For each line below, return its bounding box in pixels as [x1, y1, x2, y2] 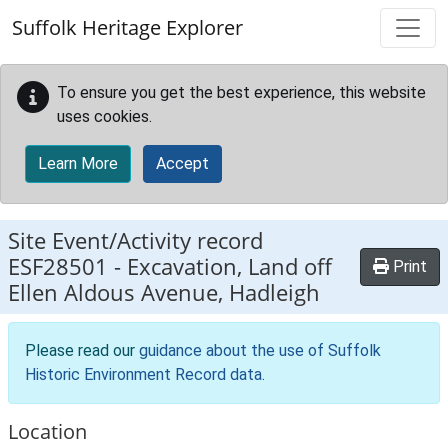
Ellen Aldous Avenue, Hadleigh [8, 277, 320, 308]
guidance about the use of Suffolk [139, 341, 381, 360]
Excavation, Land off [127, 251, 332, 282]
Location [8, 418, 87, 445]
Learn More [38, 154, 118, 173]
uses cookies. [57, 107, 152, 126]
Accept [156, 154, 209, 173]
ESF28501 [8, 251, 108, 282]
